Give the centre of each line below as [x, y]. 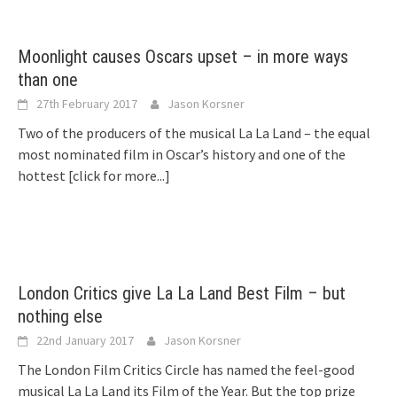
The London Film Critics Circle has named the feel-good [186, 370]
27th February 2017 [87, 104]
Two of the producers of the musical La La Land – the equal [194, 133]
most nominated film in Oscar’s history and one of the [182, 155]
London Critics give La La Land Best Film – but [182, 294]
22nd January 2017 [85, 341]
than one [48, 80]
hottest [43, 176]
